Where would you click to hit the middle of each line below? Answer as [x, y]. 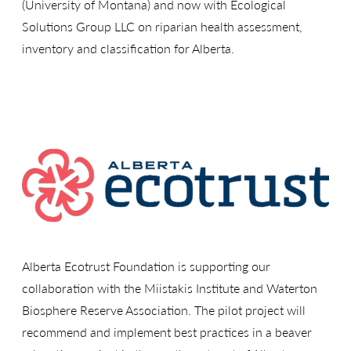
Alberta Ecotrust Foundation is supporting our [146, 266]
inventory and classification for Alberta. [128, 48]
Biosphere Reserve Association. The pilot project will [164, 309]
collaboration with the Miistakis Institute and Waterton [170, 288]
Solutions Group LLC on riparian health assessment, [162, 26]
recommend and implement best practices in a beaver [167, 331]
